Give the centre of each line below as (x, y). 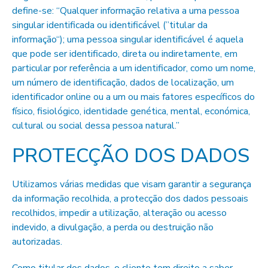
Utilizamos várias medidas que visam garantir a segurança (132, 184)
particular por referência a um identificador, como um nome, (134, 68)
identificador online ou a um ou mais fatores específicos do (133, 97)
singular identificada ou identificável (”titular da (110, 25)
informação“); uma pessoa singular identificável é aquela (128, 39)
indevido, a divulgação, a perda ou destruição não (113, 227)
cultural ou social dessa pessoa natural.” (96, 126)
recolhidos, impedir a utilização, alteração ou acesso (119, 213)
